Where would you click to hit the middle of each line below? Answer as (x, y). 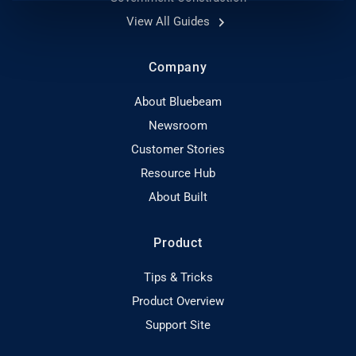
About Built (178, 197)
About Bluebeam (178, 101)
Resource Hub (178, 173)
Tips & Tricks (178, 277)
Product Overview (178, 301)
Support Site (178, 325)
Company (178, 67)
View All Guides (169, 21)
